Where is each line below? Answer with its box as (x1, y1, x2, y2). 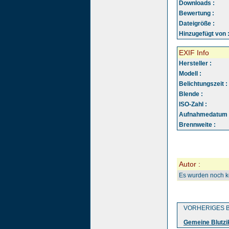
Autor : (179, 160, 200, 168)
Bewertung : (179, 10, 214, 17)
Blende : (179, 90, 203, 98)
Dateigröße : (179, 20, 215, 27)
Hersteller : (179, 60, 212, 67)
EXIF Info (179, 49, 209, 57)
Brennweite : (179, 121, 216, 128)
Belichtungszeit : (179, 80, 227, 87)
